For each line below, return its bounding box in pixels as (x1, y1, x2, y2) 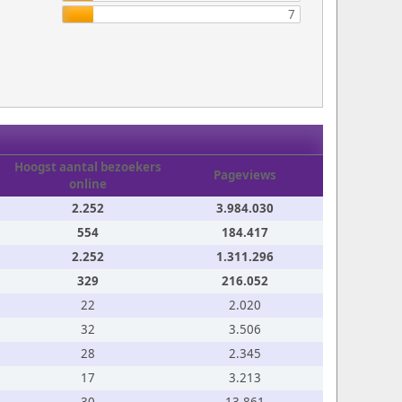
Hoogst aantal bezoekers (13, 159, 162, 175)
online (68, 176, 107, 192)
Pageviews (213, 167, 276, 183)
